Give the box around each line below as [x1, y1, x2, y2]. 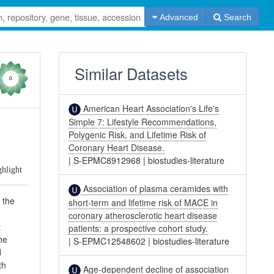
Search [221, 12, 251, 22]
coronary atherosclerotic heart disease [68, 209, 218, 221]
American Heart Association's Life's [81, 102, 220, 114]
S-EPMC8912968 [73, 154, 141, 167]
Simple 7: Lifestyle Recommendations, [68, 116, 217, 128]
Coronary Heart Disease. [68, 141, 165, 154]
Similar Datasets [75, 62, 188, 84]
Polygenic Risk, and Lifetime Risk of [68, 128, 207, 141]
